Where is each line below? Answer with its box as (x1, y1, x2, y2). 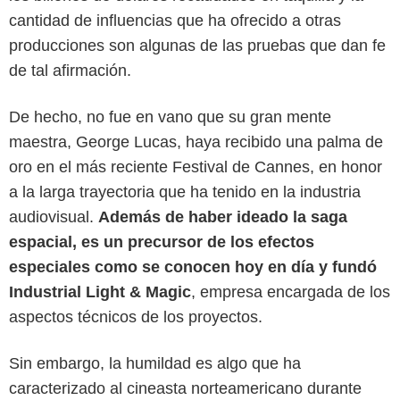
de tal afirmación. (9, 61, 131, 79)
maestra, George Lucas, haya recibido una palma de (9, 132, 383, 151)
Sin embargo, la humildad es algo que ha (9, 354, 301, 372)
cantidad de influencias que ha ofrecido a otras (9, 11, 341, 29)
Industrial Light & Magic (9, 282, 191, 301)
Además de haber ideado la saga (98, 207, 347, 226)
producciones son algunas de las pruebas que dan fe (9, 36, 386, 54)
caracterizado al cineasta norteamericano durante (9, 379, 362, 397)
